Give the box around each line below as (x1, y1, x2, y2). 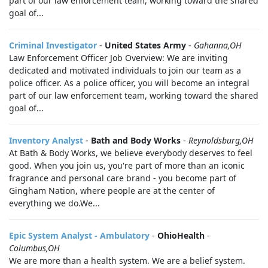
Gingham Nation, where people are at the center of (9, 185, 215, 196)
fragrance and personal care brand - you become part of (9, 172, 236, 184)
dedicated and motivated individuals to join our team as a (9, 65, 241, 76)
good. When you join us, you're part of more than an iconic (9, 160, 245, 171)
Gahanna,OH (194, 39, 242, 51)
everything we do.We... (9, 197, 100, 209)
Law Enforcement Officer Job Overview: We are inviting (9, 52, 228, 63)
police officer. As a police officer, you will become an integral (9, 77, 249, 89)
